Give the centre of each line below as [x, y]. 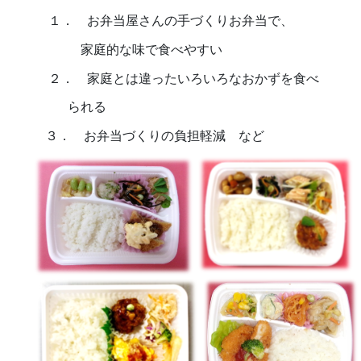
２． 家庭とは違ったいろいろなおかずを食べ [174, 78]
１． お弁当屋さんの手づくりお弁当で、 [161, 21]
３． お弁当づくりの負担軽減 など [146, 135]
